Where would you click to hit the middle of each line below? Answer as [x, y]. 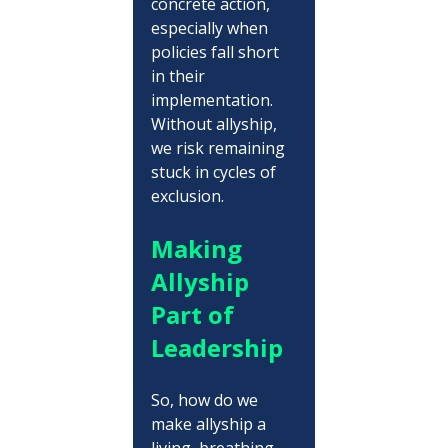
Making [199, 248]
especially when [211, 27]
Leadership [216, 347]
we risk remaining [219, 147]
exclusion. [187, 195]
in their [179, 75]
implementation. [213, 99]
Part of [195, 314]
